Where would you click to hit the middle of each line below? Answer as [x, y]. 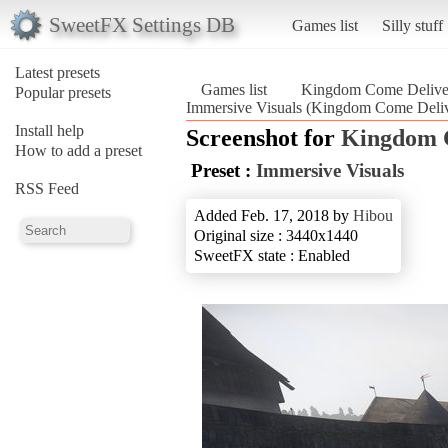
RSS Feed [47, 188]
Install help [49, 130]
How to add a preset [78, 150]
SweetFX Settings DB [141, 24]
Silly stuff [412, 25]
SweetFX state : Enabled [272, 255]
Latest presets [57, 72]
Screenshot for [263, 137]
